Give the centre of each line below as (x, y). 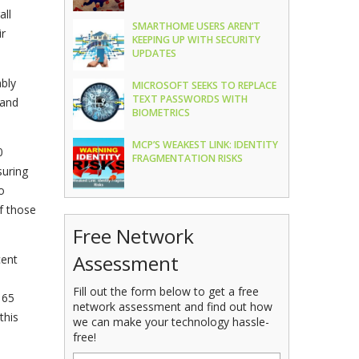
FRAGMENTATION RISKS (188, 158)
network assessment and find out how (173, 306)
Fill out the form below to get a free (166, 291)
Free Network (134, 236)
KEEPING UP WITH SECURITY (197, 40)
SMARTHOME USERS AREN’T (197, 26)
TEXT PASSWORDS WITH (190, 99)
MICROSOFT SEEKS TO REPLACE (205, 85)
